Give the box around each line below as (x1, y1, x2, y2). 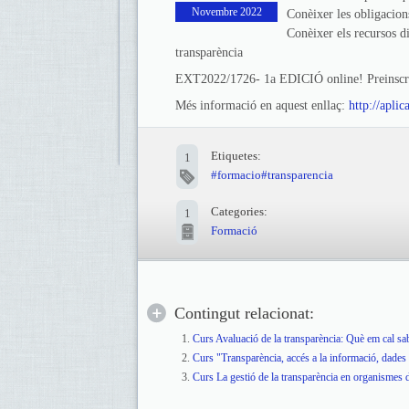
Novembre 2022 (191, 5, 262, 18)
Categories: (211, 204, 267, 218)
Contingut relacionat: (174, 304, 314, 322)
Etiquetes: (211, 149, 261, 163)
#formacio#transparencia (211, 168, 333, 182)
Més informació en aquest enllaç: (175, 99, 349, 112)
